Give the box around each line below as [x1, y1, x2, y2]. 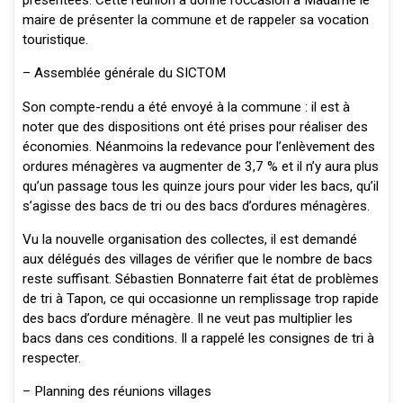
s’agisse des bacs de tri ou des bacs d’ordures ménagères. [22, 197, 370, 214]
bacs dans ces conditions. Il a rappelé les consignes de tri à [22, 330, 374, 346]
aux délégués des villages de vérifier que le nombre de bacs [22, 251, 372, 267]
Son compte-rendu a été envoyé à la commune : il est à [22, 98, 350, 115]
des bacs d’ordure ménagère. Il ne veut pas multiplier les [22, 310, 353, 327]
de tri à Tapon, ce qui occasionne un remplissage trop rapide [22, 291, 379, 307]
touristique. [22, 31, 88, 49]
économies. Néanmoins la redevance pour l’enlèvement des [22, 138, 375, 155]
